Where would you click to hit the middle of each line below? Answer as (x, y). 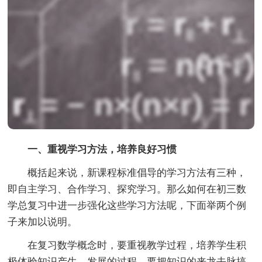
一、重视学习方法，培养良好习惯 (92, 149)
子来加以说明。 (43, 222)
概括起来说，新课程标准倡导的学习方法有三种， (127, 173)
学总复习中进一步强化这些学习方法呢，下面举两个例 (127, 205)
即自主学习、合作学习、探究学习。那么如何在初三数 (127, 189)
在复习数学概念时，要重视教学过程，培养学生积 (127, 245)
